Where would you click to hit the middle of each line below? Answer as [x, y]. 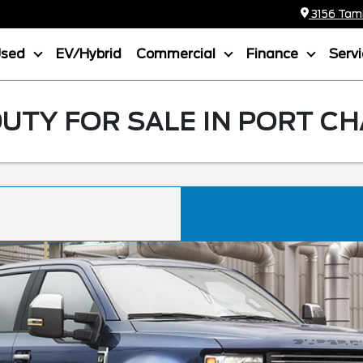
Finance [274, 54]
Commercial [177, 54]
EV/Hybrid [89, 54]
